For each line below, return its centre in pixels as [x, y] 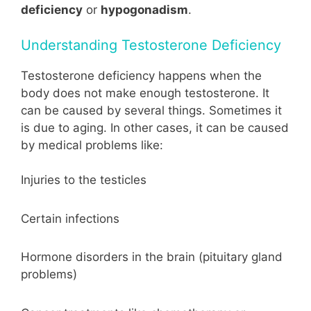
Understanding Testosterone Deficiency [151, 45]
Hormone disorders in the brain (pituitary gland [152, 257]
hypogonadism [144, 10]
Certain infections [70, 218]
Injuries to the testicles [84, 180]
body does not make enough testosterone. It [145, 93]
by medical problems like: [92, 145]
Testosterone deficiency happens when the [141, 75]
